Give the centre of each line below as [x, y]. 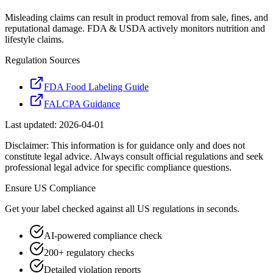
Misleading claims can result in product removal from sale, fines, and [136, 17]
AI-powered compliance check [103, 236]
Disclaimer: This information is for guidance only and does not [125, 145]
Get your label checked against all [71, 209]
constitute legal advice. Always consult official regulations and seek [134, 156]
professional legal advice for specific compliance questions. [118, 167]
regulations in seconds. [195, 209]
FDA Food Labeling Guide [96, 87]
